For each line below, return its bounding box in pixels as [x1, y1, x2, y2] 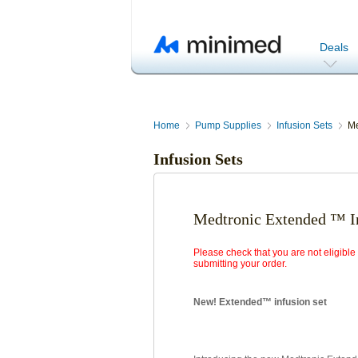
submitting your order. [193, 258, 287, 269]
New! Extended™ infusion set [193, 296, 327, 308]
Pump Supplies [195, 120, 261, 131]
